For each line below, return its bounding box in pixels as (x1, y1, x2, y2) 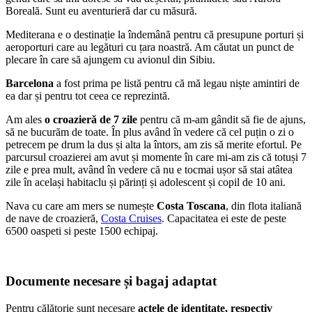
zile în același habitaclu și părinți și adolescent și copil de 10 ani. (6, 175, 286, 188)
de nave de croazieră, (6, 212, 101, 224)
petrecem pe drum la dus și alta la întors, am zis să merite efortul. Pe (6, 138, 302, 150)
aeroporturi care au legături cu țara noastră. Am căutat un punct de (6, 40, 294, 53)
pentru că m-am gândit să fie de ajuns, (137, 113, 306, 125)
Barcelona (6, 77, 54, 89)
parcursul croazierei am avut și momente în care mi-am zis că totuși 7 (6, 150, 306, 163)
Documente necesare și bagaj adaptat (6, 274, 217, 289)
